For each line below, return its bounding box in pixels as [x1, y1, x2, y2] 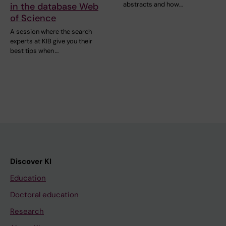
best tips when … [10, 46, 59, 55]
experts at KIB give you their [10, 36, 92, 45]
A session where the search [10, 27, 92, 36]
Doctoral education [10, 189, 79, 200]
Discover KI [10, 156, 51, 166]
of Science [10, 12, 56, 24]
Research [10, 206, 44, 216]
